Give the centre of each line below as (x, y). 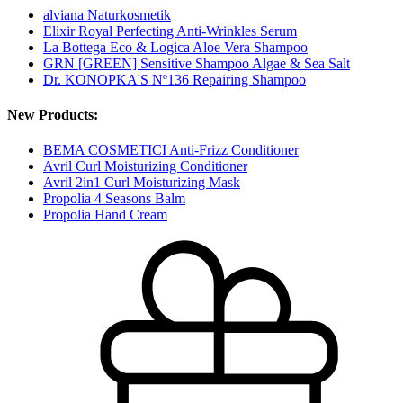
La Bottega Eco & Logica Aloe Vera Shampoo (175, 47)
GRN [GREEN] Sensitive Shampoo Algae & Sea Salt (197, 63)
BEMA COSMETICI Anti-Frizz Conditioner (171, 150)
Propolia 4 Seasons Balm (114, 199)
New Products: (53, 114)
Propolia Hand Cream (105, 215)
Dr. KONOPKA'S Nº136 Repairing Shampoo (175, 79)
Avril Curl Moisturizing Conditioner (145, 166)
